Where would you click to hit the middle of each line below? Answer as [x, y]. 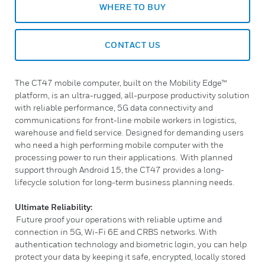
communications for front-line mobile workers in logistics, [126, 120]
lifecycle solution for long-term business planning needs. [125, 182]
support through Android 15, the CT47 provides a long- [119, 169]
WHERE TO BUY [132, 7]
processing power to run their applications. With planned [124, 157]
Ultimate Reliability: [54, 207]
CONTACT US [132, 45]
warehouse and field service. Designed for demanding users [129, 132]
